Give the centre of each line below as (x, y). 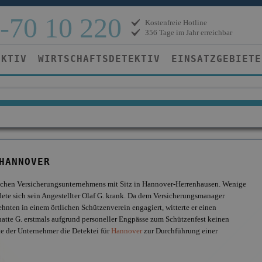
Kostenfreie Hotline (176, 23)
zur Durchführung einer (180, 231)
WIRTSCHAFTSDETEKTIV (99, 59)
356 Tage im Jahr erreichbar (189, 32)
